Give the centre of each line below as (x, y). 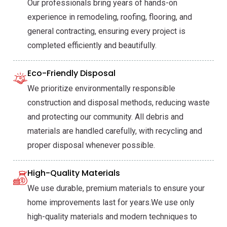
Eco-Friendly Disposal (71, 73)
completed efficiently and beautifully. (92, 46)
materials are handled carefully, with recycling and (115, 131)
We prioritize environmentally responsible (101, 89)
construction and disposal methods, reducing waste (119, 103)
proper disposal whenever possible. (91, 145)
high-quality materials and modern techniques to (112, 217)
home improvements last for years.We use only (111, 203)
